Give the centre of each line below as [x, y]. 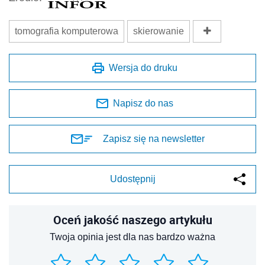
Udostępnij [132, 179]
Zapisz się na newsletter [154, 139]
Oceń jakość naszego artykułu [132, 220]
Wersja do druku [143, 68]
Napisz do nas [143, 104]
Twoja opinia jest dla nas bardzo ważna [132, 237]
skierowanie [159, 31]
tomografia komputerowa [67, 31]
